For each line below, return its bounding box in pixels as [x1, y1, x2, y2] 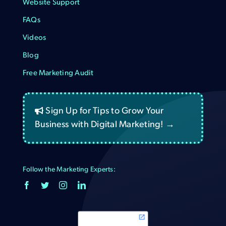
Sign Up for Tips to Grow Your [43, 106, 164, 117]
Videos [22, 34, 46, 42]
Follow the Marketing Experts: [22, 166, 116, 174]
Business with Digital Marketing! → [34, 120, 175, 130]
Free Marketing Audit [22, 70, 94, 78]
